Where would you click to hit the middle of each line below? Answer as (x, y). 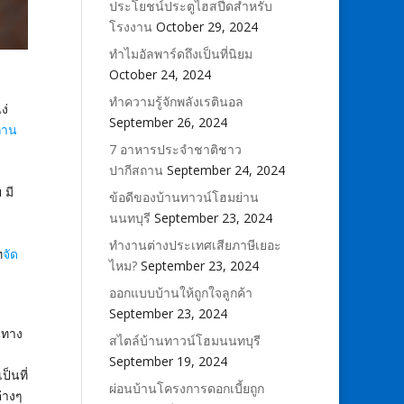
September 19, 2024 (168, 361)
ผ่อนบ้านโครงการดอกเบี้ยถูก (186, 388)
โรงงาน (130, 27)
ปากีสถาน (136, 170)
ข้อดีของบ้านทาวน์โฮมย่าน (184, 197)
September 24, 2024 (225, 170)
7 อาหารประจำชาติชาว (175, 149)
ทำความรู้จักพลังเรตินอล (176, 101)
